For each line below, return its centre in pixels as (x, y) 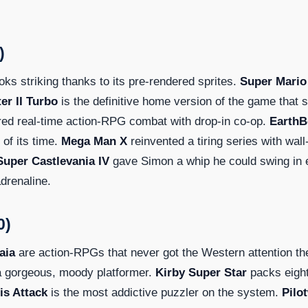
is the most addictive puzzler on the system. (165, 292)
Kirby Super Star (201, 272)
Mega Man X (94, 141)
